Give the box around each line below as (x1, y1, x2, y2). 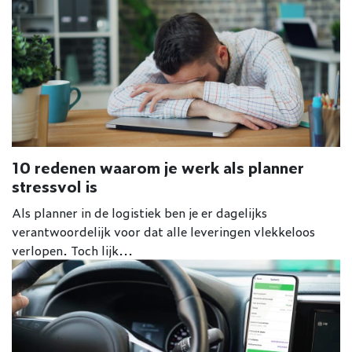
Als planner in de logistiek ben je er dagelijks (12, 203, 267, 222)
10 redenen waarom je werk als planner (12, 156, 304, 179)
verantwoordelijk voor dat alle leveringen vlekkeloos (12, 222, 315, 241)
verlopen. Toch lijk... (12, 240, 133, 260)
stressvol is (12, 174, 97, 198)
